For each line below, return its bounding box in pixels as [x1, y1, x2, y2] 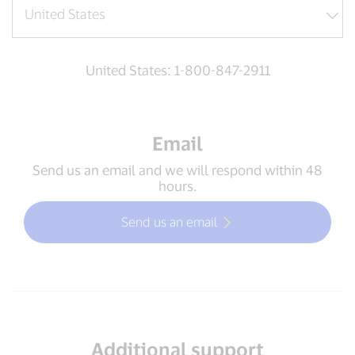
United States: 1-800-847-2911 [85, 61, 270, 78]
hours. [158, 177, 197, 193]
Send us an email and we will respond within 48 [32, 161, 323, 177]
